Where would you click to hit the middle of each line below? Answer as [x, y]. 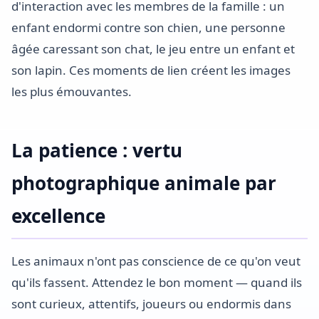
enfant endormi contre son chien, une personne [148, 27]
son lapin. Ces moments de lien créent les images [151, 70]
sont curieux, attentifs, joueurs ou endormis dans [151, 304]
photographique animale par [144, 183]
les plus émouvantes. [72, 91]
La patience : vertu [97, 150]
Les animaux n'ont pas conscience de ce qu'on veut [156, 261]
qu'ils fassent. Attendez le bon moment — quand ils [157, 282]
